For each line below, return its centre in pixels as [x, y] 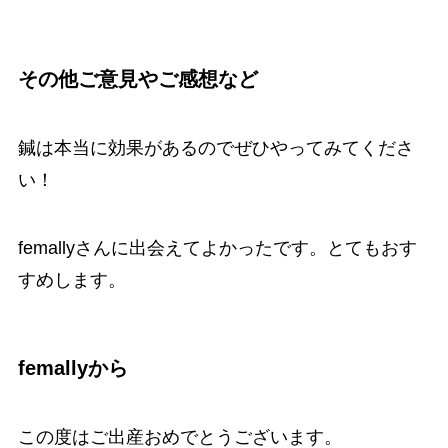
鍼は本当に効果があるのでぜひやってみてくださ [215, 148]
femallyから [72, 367]
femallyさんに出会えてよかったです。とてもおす [217, 247]
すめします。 [71, 279]
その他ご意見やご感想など [137, 78]
